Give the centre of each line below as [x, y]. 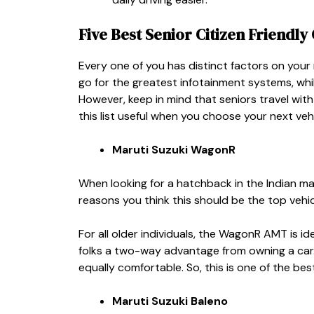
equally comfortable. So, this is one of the [186, 267]
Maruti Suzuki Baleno [170, 301]
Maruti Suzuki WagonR [174, 149]
